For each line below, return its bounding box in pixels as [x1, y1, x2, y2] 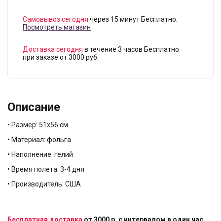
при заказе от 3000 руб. [23, 53, 99, 61]
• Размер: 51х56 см [7, 121, 68, 129]
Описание [7, 100, 60, 114]
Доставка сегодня [23, 45, 83, 53]
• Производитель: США [7, 180, 81, 188]
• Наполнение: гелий [7, 150, 73, 158]
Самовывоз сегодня [23, 15, 88, 23]
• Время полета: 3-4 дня [7, 165, 84, 173]
